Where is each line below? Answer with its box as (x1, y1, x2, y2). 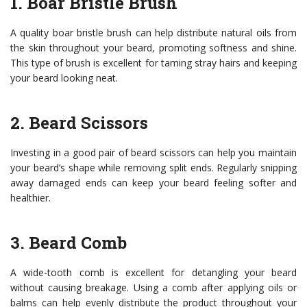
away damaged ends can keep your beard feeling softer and (10, 176, 297, 190)
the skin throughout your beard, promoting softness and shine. (10, 41, 297, 55)
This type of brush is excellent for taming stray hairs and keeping (10, 56, 297, 70)
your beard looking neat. (10, 71, 118, 85)
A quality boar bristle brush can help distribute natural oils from (10, 26, 297, 40)
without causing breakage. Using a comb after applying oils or (10, 281, 297, 295)
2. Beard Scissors (10, 112, 148, 134)
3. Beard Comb (10, 232, 127, 254)
